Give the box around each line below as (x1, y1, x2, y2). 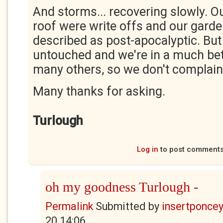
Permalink (45, 200, 93, 213)
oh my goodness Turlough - (45, 179, 198, 195)
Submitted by (93, 200, 162, 213)
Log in (137, 145, 158, 154)
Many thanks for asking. (33, 84, 168, 99)
